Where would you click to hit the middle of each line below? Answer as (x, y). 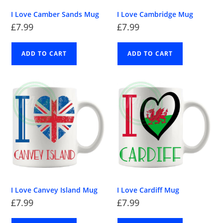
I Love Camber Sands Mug (55, 14)
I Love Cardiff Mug (148, 190)
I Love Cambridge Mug (155, 14)
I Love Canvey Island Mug (55, 190)
